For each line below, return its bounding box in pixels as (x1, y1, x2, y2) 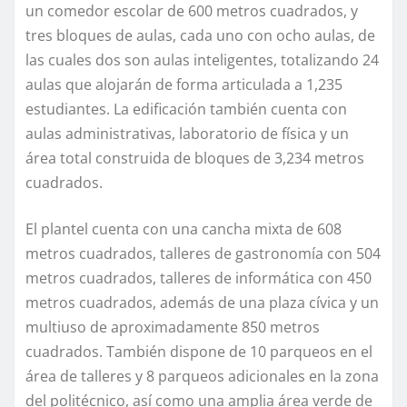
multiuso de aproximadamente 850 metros (25, 316, 320, 337)
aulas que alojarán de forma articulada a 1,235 (25, 74, 342, 94)
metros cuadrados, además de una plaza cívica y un (25, 292, 379, 313)
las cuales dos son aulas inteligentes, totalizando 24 (25, 49, 379, 70)
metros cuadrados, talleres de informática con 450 (25, 267, 372, 288)
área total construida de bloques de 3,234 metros (25, 147, 364, 168)
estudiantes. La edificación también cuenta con (25, 98, 347, 119)
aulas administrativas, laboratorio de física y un (25, 123, 349, 144)
